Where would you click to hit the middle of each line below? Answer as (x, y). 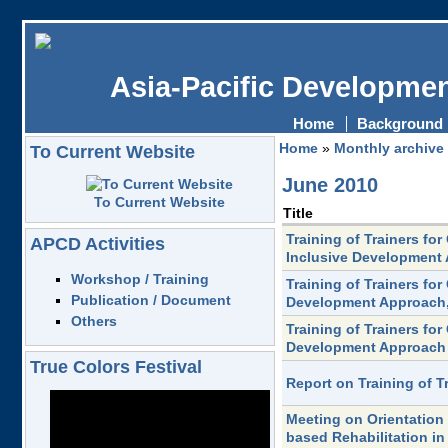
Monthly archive (388, 148)
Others (94, 321)
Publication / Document (151, 300)
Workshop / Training (140, 279)
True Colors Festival (115, 366)
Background (399, 123)
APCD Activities (97, 244)
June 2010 (329, 185)
